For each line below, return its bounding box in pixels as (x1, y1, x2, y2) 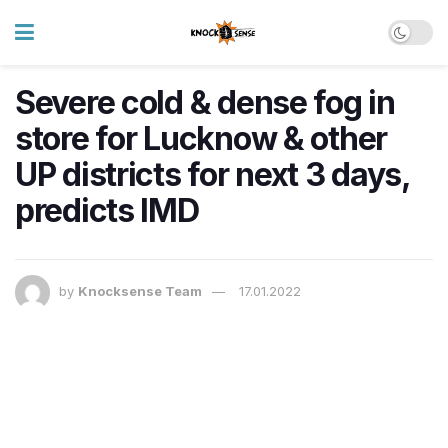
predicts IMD (15, 191, 199, 230)
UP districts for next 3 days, (15, 155, 410, 194)
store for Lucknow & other (15, 119, 387, 158)
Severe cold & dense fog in (15, 83, 395, 122)
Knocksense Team (78, 283, 202, 300)
